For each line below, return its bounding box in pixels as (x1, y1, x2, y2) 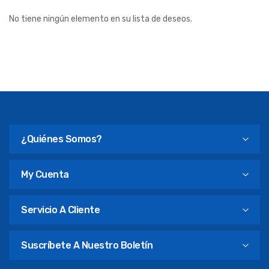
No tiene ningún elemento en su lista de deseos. (9, 13, 192, 24)
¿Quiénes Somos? (21, 133, 102, 145)
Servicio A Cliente (21, 204, 100, 216)
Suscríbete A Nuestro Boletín (21, 240, 153, 251)
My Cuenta (21, 169, 69, 180)
